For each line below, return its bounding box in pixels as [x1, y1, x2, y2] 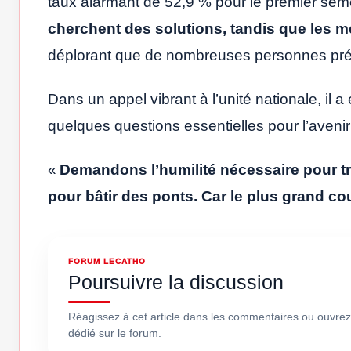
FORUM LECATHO [68, 257, 146, 266]
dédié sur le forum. [68, 327, 161, 340]
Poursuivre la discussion [68, 271, 284, 294]
